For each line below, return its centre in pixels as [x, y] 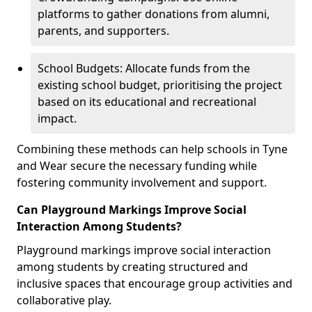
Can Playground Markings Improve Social [132, 210]
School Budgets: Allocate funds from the [144, 68]
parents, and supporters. [103, 31]
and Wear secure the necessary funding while [137, 166]
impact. [57, 118]
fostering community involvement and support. [142, 182]
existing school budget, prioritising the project [160, 85]
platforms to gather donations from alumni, [154, 14]
